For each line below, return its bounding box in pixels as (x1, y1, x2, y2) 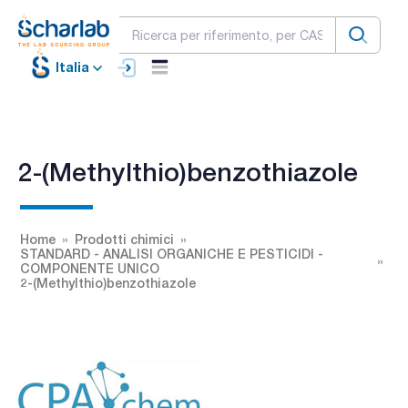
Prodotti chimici (75, 230, 174, 247)
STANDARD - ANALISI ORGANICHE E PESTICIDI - (20, 245, 323, 261)
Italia (56, 59, 89, 76)
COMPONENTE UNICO (20, 260, 159, 276)
